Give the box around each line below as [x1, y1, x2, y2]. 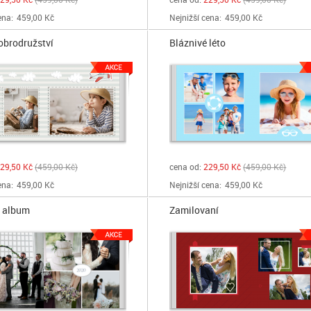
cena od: [169, 161, 202, 172]
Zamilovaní [169, 203, 219, 217]
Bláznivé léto [169, 36, 226, 49]
